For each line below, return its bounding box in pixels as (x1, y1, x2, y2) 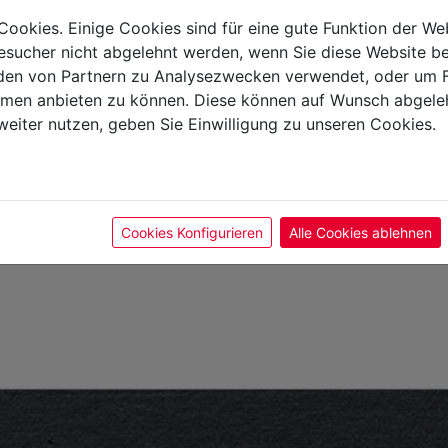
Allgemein (244, 46, 326, 67)
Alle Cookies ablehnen (289, 224, 432, 241)
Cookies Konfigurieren (121, 224, 263, 241)
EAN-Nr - (244, 90, 322, 111)
